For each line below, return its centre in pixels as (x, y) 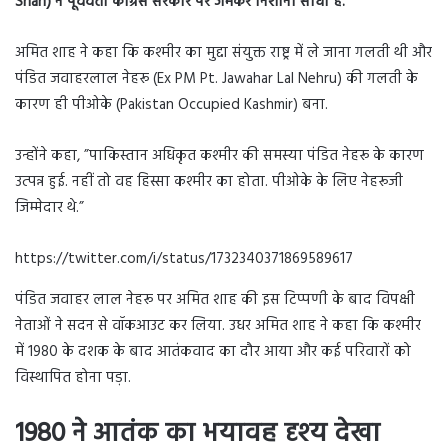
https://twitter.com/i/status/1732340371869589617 (184, 259)
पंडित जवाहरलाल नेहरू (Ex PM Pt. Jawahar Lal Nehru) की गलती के (216, 79)
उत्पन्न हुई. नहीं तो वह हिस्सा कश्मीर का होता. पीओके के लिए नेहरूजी (209, 182)
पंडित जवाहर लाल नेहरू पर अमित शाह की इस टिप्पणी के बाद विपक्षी (215, 300)
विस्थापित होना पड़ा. (73, 378)
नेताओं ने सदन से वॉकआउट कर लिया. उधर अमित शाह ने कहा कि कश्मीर (218, 326)
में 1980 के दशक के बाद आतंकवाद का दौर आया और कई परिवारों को (213, 352)
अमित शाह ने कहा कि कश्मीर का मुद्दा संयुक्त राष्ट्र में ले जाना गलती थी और (223, 53)
